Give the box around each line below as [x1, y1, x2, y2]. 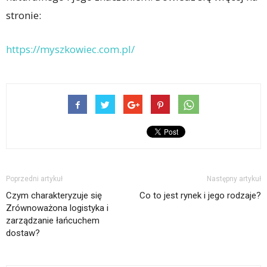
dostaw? [6, 227, 40, 238]
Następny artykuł [207, 174, 261, 183]
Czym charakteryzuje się [6, 190, 102, 201]
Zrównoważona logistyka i [6, 202, 108, 213]
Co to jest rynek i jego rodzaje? [139, 190, 261, 201]
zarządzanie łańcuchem [6, 215, 100, 226]
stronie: [6, 8, 41, 22]
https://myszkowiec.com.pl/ [6, 42, 135, 56]
